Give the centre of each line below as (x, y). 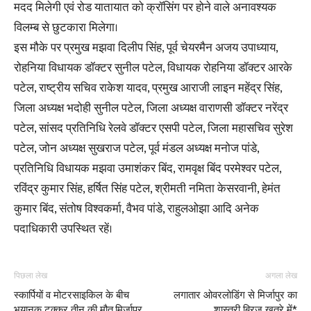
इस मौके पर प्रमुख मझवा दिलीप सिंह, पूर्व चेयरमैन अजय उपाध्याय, (146, 48)
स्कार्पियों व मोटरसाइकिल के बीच (72, 295)
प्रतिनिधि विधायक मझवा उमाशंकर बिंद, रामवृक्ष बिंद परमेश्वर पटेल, (148, 168)
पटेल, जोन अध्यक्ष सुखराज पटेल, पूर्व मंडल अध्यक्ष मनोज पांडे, (136, 148)
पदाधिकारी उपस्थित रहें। (63, 229)
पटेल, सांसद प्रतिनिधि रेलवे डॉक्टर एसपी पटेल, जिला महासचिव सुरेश (153, 128)
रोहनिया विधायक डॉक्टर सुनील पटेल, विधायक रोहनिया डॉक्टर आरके (153, 68)
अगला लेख (281, 275)
